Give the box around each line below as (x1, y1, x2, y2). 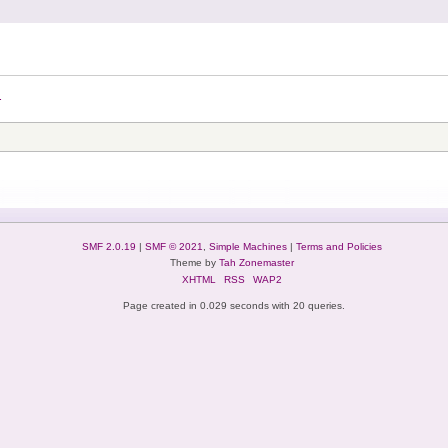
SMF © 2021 (144, 240, 203, 252)
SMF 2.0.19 (81, 240, 136, 252)
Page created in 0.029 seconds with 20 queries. (123, 299, 345, 311)
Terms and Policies (295, 240, 382, 252)
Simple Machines (208, 240, 287, 252)
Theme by (169, 256, 219, 268)
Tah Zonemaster (218, 256, 294, 268)
